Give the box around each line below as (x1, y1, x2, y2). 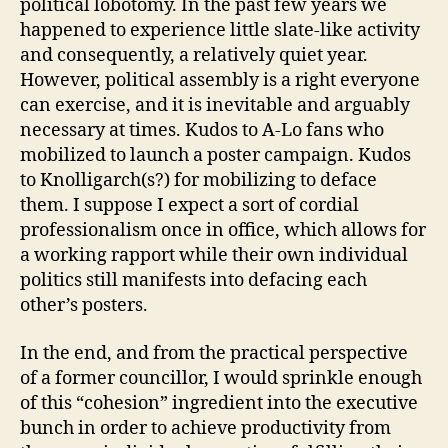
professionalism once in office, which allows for (20, 219, 426, 242)
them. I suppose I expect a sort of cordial (20, 194, 359, 217)
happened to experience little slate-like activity (20, 19, 420, 42)
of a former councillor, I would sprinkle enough (20, 366, 422, 390)
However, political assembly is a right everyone (20, 69, 420, 92)
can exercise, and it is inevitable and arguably (20, 94, 410, 117)
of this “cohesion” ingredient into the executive (20, 391, 418, 415)
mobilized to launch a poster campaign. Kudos (20, 144, 411, 167)
